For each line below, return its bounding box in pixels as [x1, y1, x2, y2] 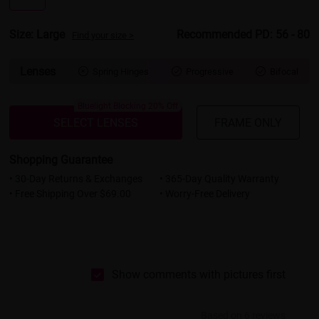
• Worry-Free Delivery [159, 186, 250, 200]
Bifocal [270, 65, 299, 78]
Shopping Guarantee [9, 151, 113, 167]
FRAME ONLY [214, 114, 282, 130]
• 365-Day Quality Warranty [159, 171, 279, 185]
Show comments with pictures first [111, 266, 286, 281]
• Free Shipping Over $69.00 [9, 186, 132, 200]
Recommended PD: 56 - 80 [176, 26, 310, 42]
